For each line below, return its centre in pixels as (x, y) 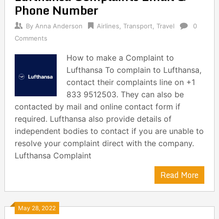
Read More (180, 175)
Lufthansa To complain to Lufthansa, (134, 70)
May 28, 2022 (37, 208)
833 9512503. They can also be (125, 94)
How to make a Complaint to (120, 58)
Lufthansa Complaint (53, 155)
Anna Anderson (59, 26)
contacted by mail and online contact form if (97, 107)
